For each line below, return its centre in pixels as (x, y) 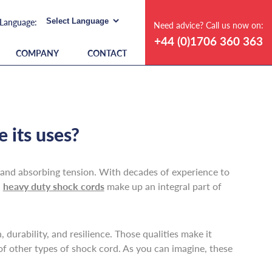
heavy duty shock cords (53, 186)
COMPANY (38, 53)
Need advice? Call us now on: (209, 25)
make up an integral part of (163, 186)
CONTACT (107, 53)
